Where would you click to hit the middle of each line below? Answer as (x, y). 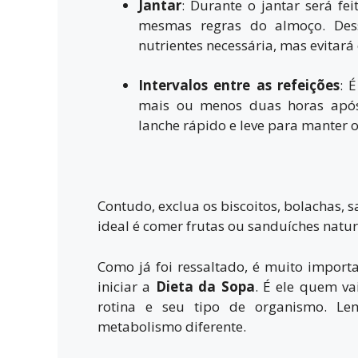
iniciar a (127, 286)
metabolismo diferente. (172, 326)
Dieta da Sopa (205, 286)
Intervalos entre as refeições (239, 85)
